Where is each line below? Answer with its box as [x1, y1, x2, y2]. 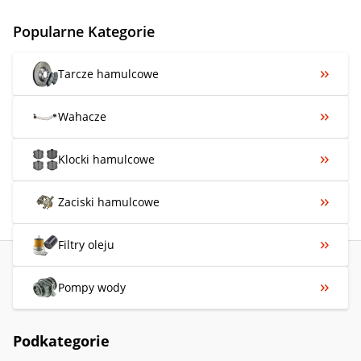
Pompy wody [58, 279, 126, 295]
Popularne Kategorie [13, 21, 155, 41]
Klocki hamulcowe [58, 151, 155, 167]
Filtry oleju [58, 236, 114, 252]
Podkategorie [13, 330, 110, 351]
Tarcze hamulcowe [58, 65, 159, 81]
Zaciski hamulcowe [58, 193, 160, 210]
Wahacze [58, 108, 106, 124]
